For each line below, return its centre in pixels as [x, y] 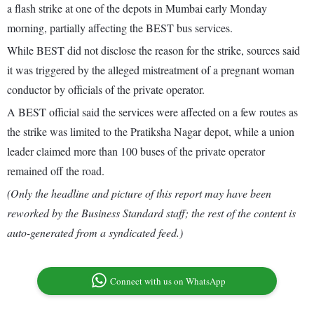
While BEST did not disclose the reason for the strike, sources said [153, 50]
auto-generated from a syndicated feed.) [95, 233]
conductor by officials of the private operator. [106, 90]
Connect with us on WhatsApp [168, 281]
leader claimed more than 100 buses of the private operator [136, 151]
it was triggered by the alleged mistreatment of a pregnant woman [151, 70]
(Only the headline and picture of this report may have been [139, 193]
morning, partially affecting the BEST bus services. [120, 28]
